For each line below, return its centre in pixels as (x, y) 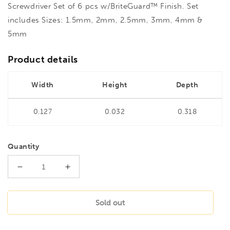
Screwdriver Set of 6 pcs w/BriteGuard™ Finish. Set (103, 6)
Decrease (39, 171)
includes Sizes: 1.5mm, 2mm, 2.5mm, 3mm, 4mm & (106, 20)
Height (115, 85)
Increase (84, 171)
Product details (43, 60)
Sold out (110, 203)
